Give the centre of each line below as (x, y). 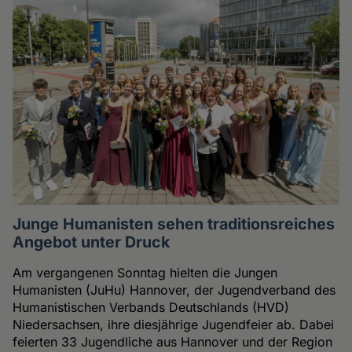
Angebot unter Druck (92, 242)
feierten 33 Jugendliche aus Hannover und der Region (173, 342)
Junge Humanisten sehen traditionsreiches (174, 224)
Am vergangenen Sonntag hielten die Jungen (145, 273)
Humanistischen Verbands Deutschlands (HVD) (151, 308)
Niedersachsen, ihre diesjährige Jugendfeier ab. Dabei (174, 325)
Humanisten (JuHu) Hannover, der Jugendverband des (174, 290)
